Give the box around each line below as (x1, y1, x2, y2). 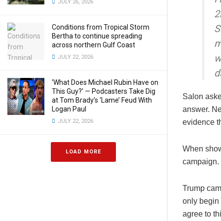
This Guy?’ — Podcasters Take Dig (52, 87, 155, 95)
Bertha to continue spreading (52, 32, 142, 40)
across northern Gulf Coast (52, 41, 135, 49)
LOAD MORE (66, 148, 101, 155)
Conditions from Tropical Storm (52, 23, 149, 31)
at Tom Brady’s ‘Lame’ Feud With (52, 96, 152, 104)
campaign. (183, 157, 219, 166)
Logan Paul (52, 105, 86, 113)
